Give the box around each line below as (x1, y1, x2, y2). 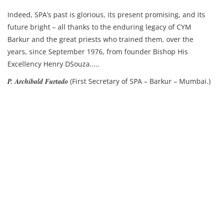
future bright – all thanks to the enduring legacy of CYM (7, 22, 191, 32)
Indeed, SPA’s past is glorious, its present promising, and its (7, 10, 205, 20)
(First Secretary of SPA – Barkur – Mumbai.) (68, 76, 211, 86)
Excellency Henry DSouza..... (7, 59, 102, 69)
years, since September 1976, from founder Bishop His (7, 47, 188, 57)
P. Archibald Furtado (7, 76, 68, 87)
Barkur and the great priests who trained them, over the (7, 35, 193, 44)
